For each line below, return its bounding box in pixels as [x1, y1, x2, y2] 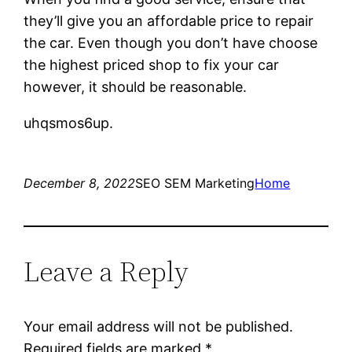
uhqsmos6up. [24, 114, 114, 131]
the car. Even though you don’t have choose [24, 34, 318, 51]
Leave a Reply [24, 251, 189, 291]
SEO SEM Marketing [135, 174, 255, 191]
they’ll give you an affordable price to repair [24, 12, 314, 29]
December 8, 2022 [24, 174, 136, 191]
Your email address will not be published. [24, 317, 294, 335]
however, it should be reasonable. [24, 78, 247, 95]
